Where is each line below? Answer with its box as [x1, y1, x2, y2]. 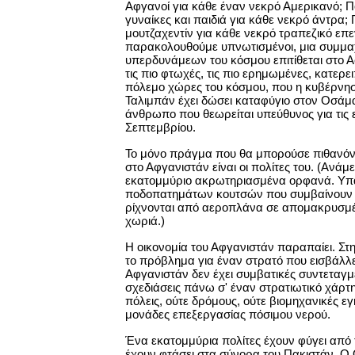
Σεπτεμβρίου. [125, 120, 196, 134]
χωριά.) [125, 214, 165, 227]
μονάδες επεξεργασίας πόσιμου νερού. [125, 307, 330, 321]
